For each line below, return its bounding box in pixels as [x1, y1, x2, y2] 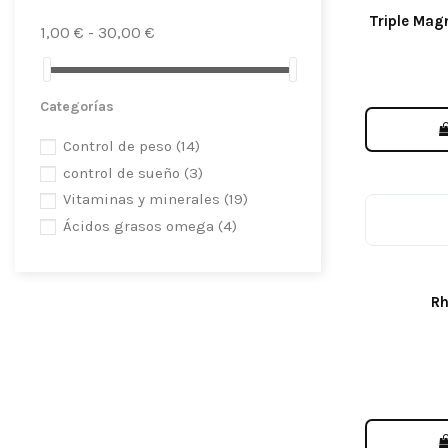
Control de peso [63, 136, 176, 155]
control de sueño [63, 163, 184, 182]
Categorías [40, 98, 114, 116]
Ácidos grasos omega [63, 217, 218, 236]
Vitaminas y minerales [63, 190, 224, 209]
